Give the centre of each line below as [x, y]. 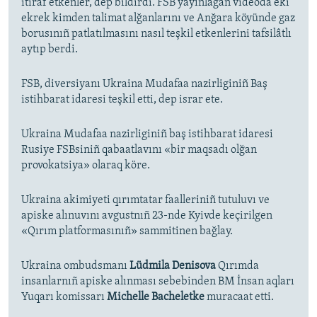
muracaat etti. [240, 298]
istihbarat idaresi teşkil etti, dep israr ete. [122, 100]
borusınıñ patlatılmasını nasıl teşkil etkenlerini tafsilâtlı [156, 34]
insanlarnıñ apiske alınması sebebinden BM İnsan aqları [158, 282]
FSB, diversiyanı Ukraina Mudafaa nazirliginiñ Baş [144, 85]
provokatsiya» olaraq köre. [86, 166]
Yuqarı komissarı [64, 298]
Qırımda [237, 266]
